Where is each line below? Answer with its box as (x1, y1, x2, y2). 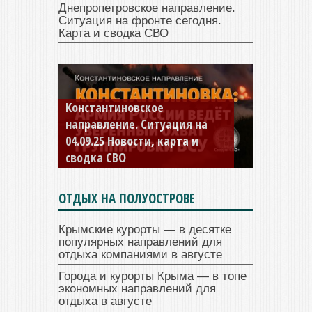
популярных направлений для (58, 235, 222, 249)
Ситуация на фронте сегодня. (58, 13, 221, 27)
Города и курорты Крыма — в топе (58, 269, 247, 283)
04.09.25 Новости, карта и (65, 132, 198, 149)
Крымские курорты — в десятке (58, 222, 231, 236)
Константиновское (65, 98, 164, 116)
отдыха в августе (58, 294, 152, 308)
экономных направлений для (58, 281, 216, 295)
